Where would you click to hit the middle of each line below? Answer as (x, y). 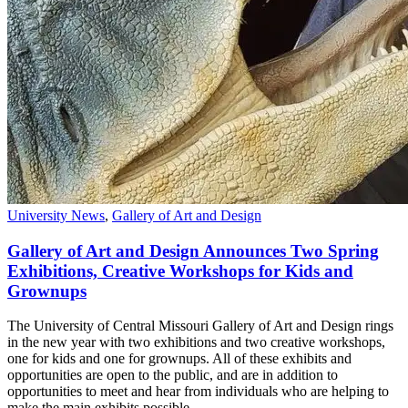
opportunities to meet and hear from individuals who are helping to (198, 392)
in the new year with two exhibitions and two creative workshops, (196, 342)
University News (56, 216)
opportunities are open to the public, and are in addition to (173, 375)
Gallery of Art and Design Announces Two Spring (193, 250)
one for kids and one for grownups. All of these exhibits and (179, 359)
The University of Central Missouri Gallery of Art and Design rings (200, 326)
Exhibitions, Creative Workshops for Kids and (180, 270)
